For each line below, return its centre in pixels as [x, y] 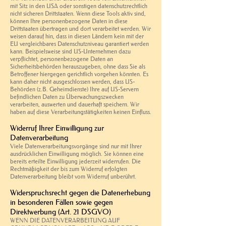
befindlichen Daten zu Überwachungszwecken [67, 96]
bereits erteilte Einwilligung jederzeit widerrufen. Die [75, 161]
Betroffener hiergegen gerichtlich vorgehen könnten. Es [79, 74]
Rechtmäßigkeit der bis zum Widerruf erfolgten [69, 168]
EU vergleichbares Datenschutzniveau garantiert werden [79, 43]
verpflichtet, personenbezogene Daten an [62, 59]
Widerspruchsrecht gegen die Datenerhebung [80, 192]
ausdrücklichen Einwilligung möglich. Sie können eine [77, 153]
